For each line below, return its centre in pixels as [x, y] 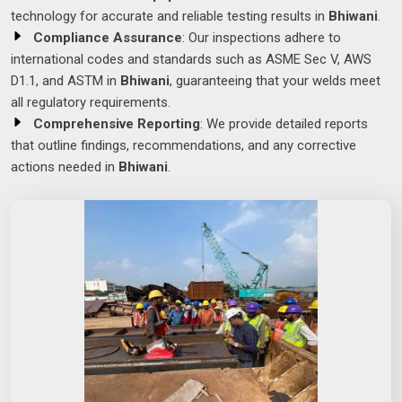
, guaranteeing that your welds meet [275, 81]
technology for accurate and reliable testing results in [170, 17]
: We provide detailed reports [284, 124]
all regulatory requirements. [91, 103]
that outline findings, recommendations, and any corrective [184, 146]
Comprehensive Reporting [117, 124]
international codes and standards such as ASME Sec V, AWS [191, 60]
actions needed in [65, 167]
